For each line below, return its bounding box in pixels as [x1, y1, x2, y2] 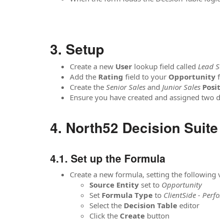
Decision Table [124, 200, 179, 210]
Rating [98, 72, 125, 82]
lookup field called [134, 61, 198, 71]
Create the [70, 82, 106, 92]
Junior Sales [162, 82, 200, 92]
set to [139, 179, 162, 190]
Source [89, 179, 114, 190]
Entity [116, 179, 139, 190]
